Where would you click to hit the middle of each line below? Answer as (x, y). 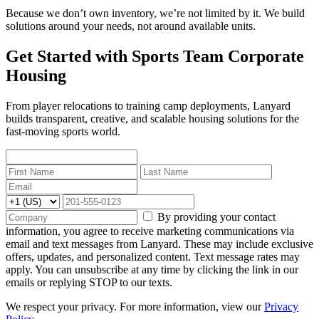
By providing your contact (216, 217)
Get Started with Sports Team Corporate (155, 57)
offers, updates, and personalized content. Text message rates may (153, 257)
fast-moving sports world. (63, 132)
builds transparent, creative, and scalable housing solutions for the (152, 119)
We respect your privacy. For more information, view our (135, 307)
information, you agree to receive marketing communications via (150, 231)
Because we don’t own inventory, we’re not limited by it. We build (155, 14)
